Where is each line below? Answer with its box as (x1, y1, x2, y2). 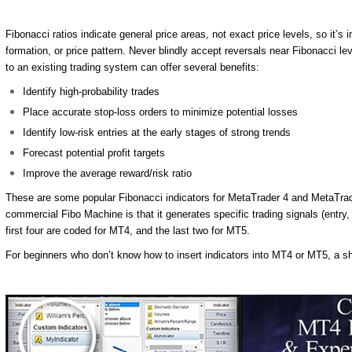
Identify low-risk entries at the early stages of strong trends (23, 126, 291, 138)
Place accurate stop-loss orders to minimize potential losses (23, 106, 299, 118)
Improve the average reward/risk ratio (23, 167, 192, 179)
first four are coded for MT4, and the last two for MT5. (5, 225, 250, 236)
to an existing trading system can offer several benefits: (5, 61, 259, 73)
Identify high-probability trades (23, 86, 160, 97)
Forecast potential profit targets (23, 147, 166, 159)
